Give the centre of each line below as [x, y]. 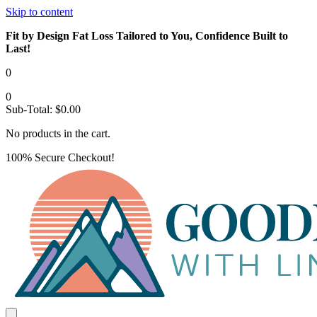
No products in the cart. [58, 133]
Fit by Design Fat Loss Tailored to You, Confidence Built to [147, 36]
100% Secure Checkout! [60, 157]
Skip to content [39, 12]
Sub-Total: [30, 109]
